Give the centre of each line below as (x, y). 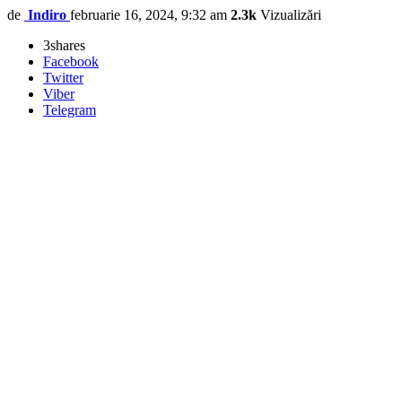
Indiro (47, 14)
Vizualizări (289, 14)
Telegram (70, 109)
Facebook (71, 61)
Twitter (63, 77)
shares (68, 45)
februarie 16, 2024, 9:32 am (149, 14)
